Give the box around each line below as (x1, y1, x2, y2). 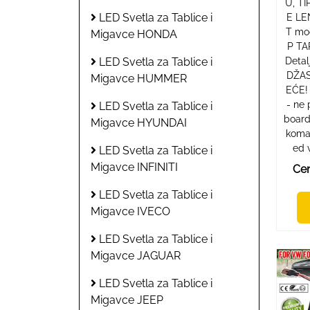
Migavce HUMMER (91, 71, 187, 85)
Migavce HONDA (91, 27, 177, 41)
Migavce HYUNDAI (91, 116, 187, 129)
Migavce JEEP (91, 293, 163, 307)
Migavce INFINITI (91, 160, 178, 174)
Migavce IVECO (91, 204, 170, 218)
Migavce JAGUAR (91, 248, 181, 262)
